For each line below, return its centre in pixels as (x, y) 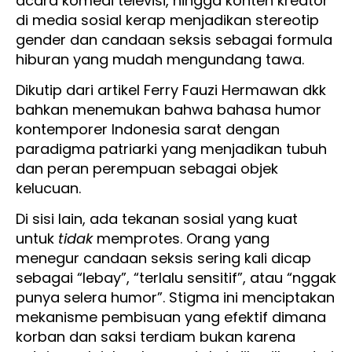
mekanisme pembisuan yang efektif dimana (171, 317)
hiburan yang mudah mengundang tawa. (162, 59)
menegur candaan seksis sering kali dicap (163, 258)
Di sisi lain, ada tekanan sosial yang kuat (157, 219)
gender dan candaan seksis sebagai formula (174, 39)
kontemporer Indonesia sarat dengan (148, 130)
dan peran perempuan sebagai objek (147, 169)
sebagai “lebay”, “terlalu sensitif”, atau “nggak (176, 278)
